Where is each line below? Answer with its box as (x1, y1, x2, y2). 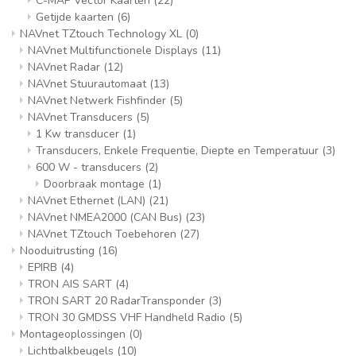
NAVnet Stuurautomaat (28, 76, 149, 91)
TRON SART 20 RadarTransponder (28, 293, 208, 308)
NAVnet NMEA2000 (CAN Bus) (28, 210, 185, 225)
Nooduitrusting (20, 243, 98, 258)
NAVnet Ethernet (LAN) (28, 193, 149, 208)
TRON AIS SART (28, 277, 115, 292)
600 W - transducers (36, 160, 145, 175)
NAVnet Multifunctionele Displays (28, 43, 201, 58)
